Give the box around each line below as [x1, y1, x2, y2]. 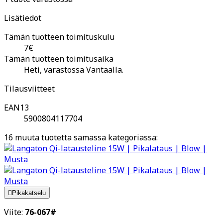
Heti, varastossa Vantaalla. [24, 64, 123, 75]
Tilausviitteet [4, 83, 55, 94]
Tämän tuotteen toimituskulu [4, 31, 114, 42]
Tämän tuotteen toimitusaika [4, 53, 113, 64]
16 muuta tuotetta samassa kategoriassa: [4, 131, 158, 143]
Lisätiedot [4, 12, 41, 23]
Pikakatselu [12, 189, 46, 197]
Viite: [4, 206, 25, 218]
